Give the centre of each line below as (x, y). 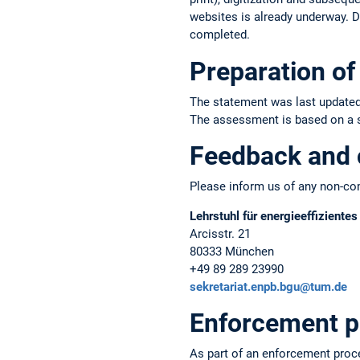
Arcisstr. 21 (220, 234)
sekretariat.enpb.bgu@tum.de (268, 287)
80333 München (232, 252)
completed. (220, 35)
